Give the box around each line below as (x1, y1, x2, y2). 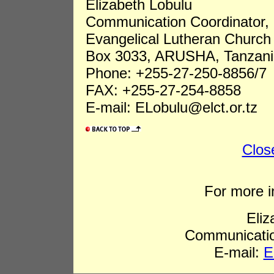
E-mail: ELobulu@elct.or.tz (86, 99, 257, 116)
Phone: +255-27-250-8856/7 (86, 65, 267, 81)
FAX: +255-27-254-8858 (86, 82, 241, 98)
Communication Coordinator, (86, 13, 269, 30)
